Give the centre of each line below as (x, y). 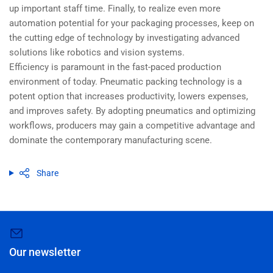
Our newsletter (45, 252)
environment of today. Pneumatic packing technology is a (126, 82)
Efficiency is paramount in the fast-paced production (115, 67)
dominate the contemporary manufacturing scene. (111, 140)
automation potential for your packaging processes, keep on (132, 23)
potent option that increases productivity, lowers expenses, (129, 96)
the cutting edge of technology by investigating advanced (124, 38)
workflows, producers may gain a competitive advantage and (132, 126)
